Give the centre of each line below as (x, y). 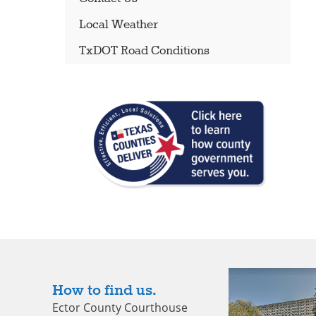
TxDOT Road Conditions (144, 51)
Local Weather (118, 25)
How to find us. (104, 291)
